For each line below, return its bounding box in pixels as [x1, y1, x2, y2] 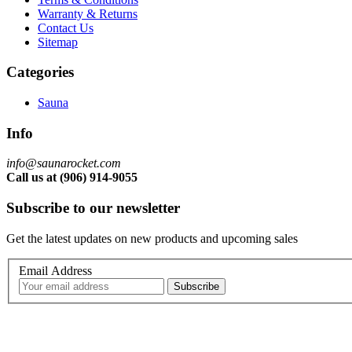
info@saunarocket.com [6, 156, 121, 170]
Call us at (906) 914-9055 [6, 170, 137, 185]
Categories [6, 64, 74, 81]
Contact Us [38, 20, 93, 35]
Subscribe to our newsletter [6, 200, 180, 217]
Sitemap [38, 35, 78, 49]
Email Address [19, 264, 92, 278]
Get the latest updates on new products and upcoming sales [6, 231, 298, 245]
